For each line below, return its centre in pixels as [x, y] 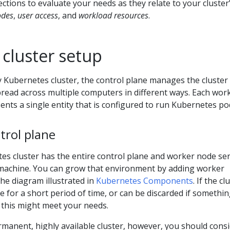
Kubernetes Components [145, 180]
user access [38, 15]
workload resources [113, 15]
